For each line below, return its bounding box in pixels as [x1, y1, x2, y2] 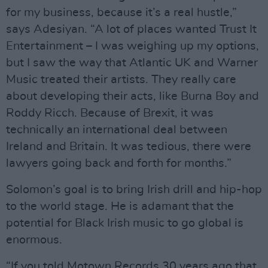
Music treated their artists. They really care [6, 74, 236, 86]
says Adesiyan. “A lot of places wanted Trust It [6, 23, 257, 36]
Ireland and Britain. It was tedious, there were [6, 141, 251, 153]
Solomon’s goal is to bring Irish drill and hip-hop [6, 184, 262, 196]
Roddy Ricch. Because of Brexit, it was [6, 107, 214, 120]
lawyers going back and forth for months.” [6, 157, 232, 170]
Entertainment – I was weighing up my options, [6, 40, 259, 53]
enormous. [6, 234, 62, 246]
